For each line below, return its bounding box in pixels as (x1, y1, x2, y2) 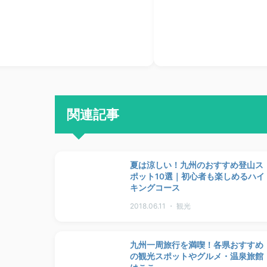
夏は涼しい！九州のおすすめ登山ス (130, 160, 263, 170)
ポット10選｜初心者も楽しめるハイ (130, 171, 265, 181)
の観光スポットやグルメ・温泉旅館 (130, 251, 263, 261)
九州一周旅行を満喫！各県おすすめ (130, 240, 263, 250)
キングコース (130, 182, 180, 193)
